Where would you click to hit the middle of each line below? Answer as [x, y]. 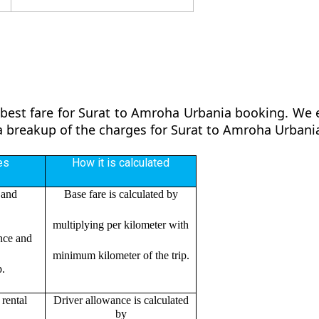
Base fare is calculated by [121, 194]
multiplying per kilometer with [121, 224]
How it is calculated [121, 162]
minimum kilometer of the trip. [121, 255]
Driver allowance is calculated [121, 300]
